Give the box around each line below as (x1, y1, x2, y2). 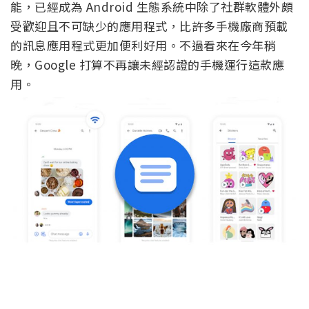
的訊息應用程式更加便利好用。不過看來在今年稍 (10, 70, 276, 88)
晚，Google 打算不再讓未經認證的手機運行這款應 (10, 90, 284, 108)
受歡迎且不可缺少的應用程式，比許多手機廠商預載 (10, 51, 288, 69)
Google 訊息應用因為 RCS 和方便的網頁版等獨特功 (10, 12, 290, 30)
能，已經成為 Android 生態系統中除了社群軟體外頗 (10, 32, 293, 50)
